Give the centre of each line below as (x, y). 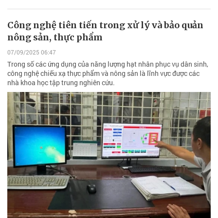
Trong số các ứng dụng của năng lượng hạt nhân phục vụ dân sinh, (108, 64)
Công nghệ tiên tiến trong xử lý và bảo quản (105, 25)
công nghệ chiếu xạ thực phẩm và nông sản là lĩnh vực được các (103, 73)
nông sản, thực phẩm (55, 37)
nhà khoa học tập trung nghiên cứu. (61, 83)
